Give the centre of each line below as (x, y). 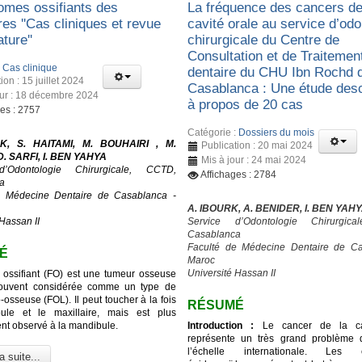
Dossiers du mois (277, 132)
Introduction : (221, 326)
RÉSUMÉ (216, 305)
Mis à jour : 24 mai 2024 (254, 160)
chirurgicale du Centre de (264, 40)
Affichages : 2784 (239, 174)
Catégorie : (213, 132)
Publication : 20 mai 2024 (257, 145)
